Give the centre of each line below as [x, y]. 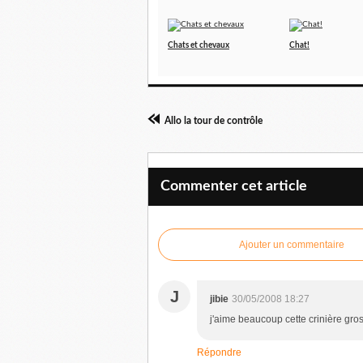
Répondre [219, 352]
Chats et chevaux [199, 45]
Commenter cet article [234, 186]
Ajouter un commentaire [292, 245]
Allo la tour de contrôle [214, 121]
